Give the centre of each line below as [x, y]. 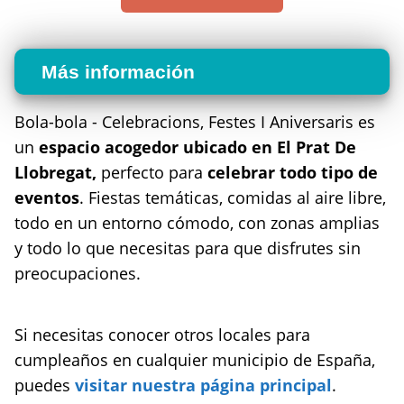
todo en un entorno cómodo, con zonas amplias [197, 222]
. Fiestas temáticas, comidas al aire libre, [233, 197]
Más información [118, 71]
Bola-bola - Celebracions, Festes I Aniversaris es [195, 121]
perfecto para [152, 172]
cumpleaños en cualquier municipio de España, [195, 359]
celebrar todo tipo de [293, 172]
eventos [47, 197]
